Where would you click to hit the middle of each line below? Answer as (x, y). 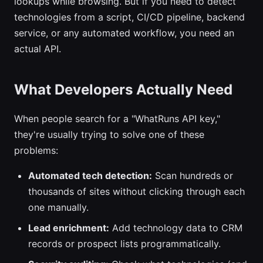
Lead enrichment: (69, 228)
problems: (36, 150)
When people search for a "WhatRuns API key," (117, 119)
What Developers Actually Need (123, 90)
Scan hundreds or (193, 176)
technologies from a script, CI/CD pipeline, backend (129, 17)
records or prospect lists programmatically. (124, 244)
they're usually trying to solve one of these (109, 134)
